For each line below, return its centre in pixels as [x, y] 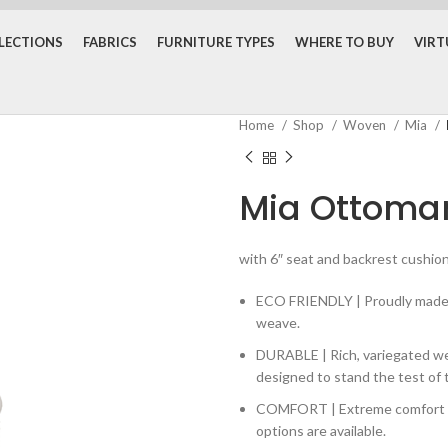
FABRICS [109, 41]
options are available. [321, 430]
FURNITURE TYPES [215, 41]
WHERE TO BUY [344, 41]
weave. [278, 322]
